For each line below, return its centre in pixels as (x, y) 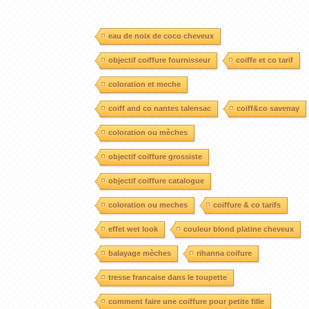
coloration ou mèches (148, 132)
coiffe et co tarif (264, 60)
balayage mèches (139, 253)
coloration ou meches (148, 205)
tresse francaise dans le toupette (167, 277)
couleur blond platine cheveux (238, 229)
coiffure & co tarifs (247, 205)
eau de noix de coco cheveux (161, 36)
